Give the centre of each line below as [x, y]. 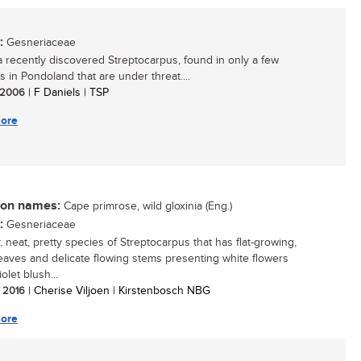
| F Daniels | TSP [67, 93]
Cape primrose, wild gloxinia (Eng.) [146, 206]
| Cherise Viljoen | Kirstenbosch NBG [118, 291]
